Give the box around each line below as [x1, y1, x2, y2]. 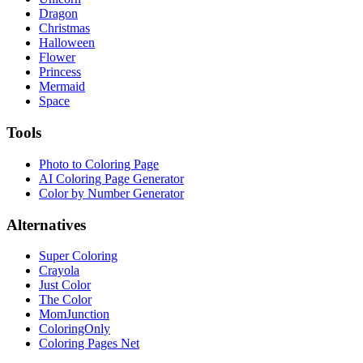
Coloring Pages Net [39, 336, 139, 351]
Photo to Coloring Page [39, 156, 159, 171]
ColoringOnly [39, 322, 110, 336]
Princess [39, 65, 81, 79]
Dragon [39, 6, 78, 21]
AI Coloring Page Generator [39, 171, 184, 186]
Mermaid [39, 79, 85, 94]
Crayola [39, 263, 79, 278]
